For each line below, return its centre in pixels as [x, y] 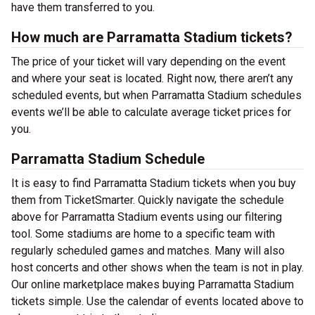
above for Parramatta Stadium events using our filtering [147, 217]
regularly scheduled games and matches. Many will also [148, 251]
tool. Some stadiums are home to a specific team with [143, 234]
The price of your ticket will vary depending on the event [148, 62]
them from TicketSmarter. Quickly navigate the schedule [148, 200]
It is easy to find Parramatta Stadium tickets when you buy [154, 183]
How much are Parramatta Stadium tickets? [152, 37]
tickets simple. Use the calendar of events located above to [157, 301]
